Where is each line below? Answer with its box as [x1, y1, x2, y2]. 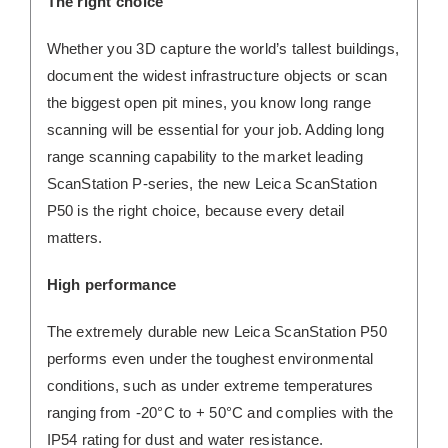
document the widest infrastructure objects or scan [46, 66, 388, 84]
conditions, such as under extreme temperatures [46, 376, 374, 394]
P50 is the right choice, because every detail [46, 201, 345, 219]
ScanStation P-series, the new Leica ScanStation [46, 174, 377, 192]
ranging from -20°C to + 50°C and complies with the [46, 403, 394, 421]
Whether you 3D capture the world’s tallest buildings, [46, 39, 400, 57]
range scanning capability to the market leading [46, 147, 363, 165]
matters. [46, 228, 103, 246]
